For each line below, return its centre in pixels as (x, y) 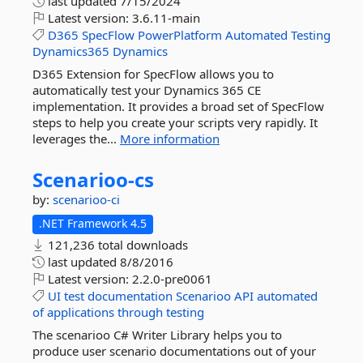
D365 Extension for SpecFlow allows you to (153, 74)
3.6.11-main (166, 18)
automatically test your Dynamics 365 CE (147, 90)
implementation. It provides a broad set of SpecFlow (178, 106)
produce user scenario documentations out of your (174, 351)
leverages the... (76, 139)
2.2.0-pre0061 (172, 279)
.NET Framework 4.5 (93, 223)
